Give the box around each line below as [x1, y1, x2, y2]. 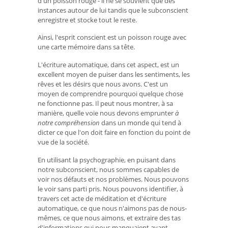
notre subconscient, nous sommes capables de [38, 164, 179, 174]
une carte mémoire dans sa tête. [38, 42, 135, 52]
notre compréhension [38, 118, 100, 128]
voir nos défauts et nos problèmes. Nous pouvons [38, 174, 189, 184]
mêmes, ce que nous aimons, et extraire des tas [38, 213, 181, 222]
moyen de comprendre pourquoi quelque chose [38, 89, 183, 99]
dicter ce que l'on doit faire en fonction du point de [38, 128, 190, 137]
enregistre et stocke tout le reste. [38, 15, 137, 24]
